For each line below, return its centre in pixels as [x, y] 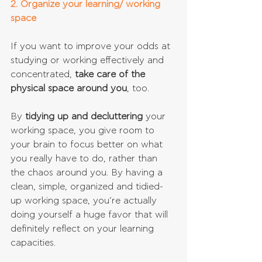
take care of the [111, 75]
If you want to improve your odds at [92, 46]
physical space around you [69, 89]
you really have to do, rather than [85, 159]
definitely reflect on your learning [84, 229]
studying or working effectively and [89, 61]
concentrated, [43, 75]
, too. [138, 89]
